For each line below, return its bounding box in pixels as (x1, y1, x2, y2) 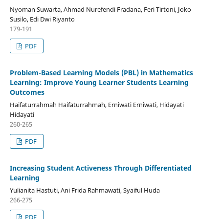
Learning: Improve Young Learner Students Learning (9, 78, 189, 88)
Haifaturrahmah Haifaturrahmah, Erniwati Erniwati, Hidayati (9, 100, 184, 109)
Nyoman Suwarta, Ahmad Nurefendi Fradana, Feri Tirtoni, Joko (9, 5, 191, 14)
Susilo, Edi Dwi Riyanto (9, 15, 75, 24)
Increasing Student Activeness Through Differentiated (9, 163, 192, 173)
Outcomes (9, 88, 44, 97)
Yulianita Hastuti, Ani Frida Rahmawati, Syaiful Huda (9, 186, 160, 195)
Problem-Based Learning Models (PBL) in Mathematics (9, 68, 193, 78)
